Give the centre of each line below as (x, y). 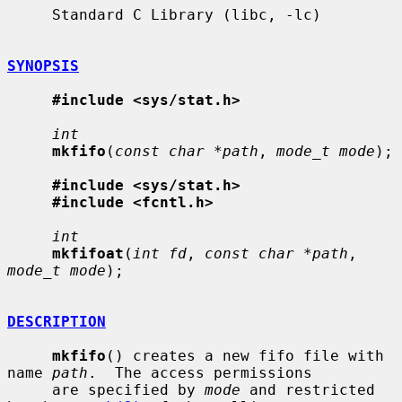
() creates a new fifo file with (245, 355)
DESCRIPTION (57, 321)
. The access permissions (200, 372)
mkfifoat (88, 253)
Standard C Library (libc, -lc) (30, 14)
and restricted (308, 389)
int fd (160, 253)
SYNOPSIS (43, 66)
